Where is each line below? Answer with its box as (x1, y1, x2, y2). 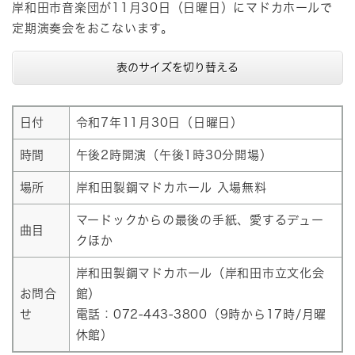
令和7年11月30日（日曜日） (75, 116, 243, 129)
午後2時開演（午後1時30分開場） (75, 149, 273, 162)
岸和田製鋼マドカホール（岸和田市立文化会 (75, 267, 325, 280)
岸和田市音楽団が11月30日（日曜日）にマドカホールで (12, 2, 333, 14)
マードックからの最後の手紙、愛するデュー (75, 214, 324, 227)
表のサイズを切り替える (116, 62, 239, 74)
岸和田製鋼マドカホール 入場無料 (75, 181, 267, 194)
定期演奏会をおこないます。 (12, 22, 174, 35)
